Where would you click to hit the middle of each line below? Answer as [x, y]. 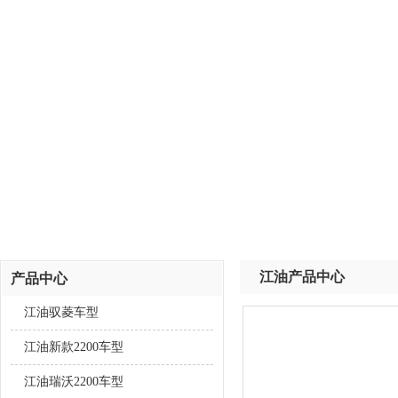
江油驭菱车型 [61, 312]
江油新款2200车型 [74, 347]
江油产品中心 [302, 277]
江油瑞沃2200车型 [74, 382]
